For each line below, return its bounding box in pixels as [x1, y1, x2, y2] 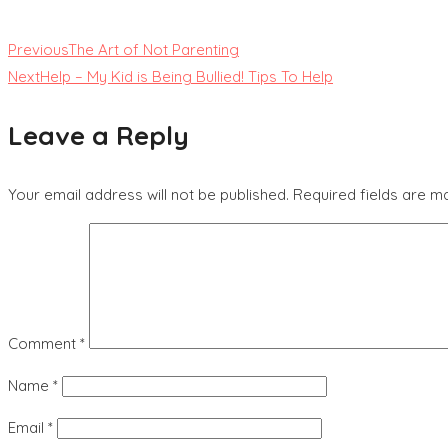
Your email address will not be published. [8, 184, 289, 204]
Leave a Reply [8, 118, 189, 152]
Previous [8, 39, 68, 59]
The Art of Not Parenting [68, 39, 239, 59]
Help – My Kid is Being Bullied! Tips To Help [40, 66, 333, 86]
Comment [8, 333, 80, 353]
